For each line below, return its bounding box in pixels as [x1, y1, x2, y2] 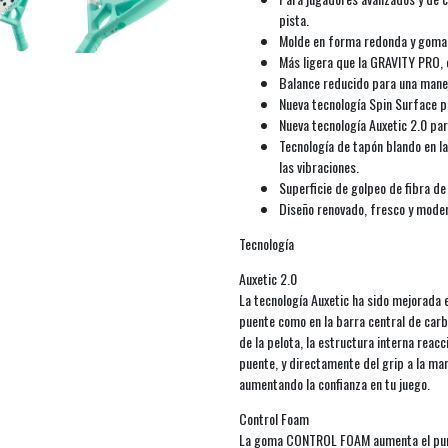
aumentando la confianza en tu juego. [239, 372, 433, 394]
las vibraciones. [279, 155, 359, 177]
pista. [279, 8, 309, 30]
